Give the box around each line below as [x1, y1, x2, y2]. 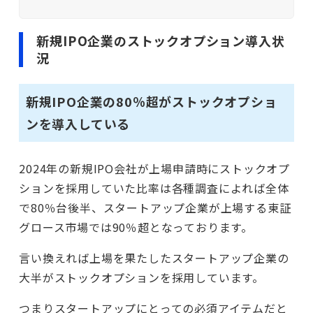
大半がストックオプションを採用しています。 [19, 268, 264, 286]
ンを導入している [25, 115, 131, 133]
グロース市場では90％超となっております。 [19, 218, 253, 235]
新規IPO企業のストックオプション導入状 [36, 31, 285, 50]
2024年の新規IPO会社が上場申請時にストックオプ [19, 159, 290, 177]
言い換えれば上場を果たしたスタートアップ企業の [19, 249, 289, 266]
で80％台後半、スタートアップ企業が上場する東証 [19, 198, 291, 216]
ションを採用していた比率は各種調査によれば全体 [19, 179, 289, 196]
